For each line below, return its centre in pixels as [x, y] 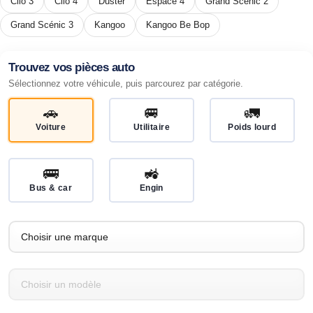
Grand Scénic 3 [42, 24]
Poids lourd [252, 128]
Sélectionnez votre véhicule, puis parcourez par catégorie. [126, 83]
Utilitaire [151, 128]
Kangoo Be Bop [178, 24]
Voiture [51, 128]
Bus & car [51, 188]
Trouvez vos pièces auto [72, 67]
